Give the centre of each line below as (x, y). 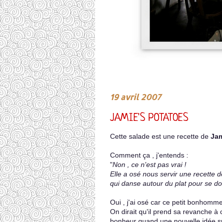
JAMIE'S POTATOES (149, 118)
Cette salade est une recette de (160, 136)
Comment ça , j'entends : (149, 155)
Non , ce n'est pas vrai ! (149, 165)
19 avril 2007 (136, 97)
